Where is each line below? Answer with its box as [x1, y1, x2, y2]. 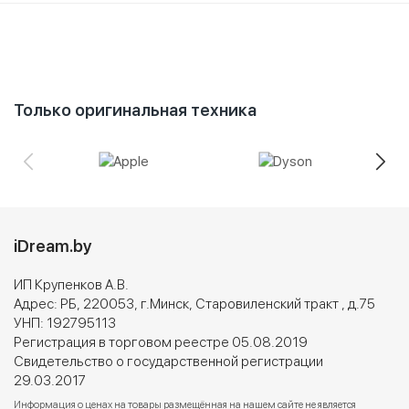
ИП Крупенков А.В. [14, 276, 129, 293]
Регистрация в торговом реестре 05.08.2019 [14, 333, 308, 351]
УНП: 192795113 [14, 314, 116, 331]
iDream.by [14, 236, 92, 256]
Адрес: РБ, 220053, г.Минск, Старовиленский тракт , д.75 [14, 295, 375, 312]
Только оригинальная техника [14, 100, 257, 120]
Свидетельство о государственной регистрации [14, 352, 323, 370]
